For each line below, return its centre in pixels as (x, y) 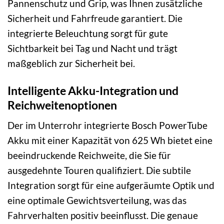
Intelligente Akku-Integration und (93, 90)
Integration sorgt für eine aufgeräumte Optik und (111, 185)
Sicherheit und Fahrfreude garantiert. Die (95, 18)
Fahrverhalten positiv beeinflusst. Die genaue (103, 215)
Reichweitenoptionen (62, 105)
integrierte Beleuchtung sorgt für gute (88, 33)
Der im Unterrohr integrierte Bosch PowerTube (107, 125)
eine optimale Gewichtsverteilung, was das (97, 200)
